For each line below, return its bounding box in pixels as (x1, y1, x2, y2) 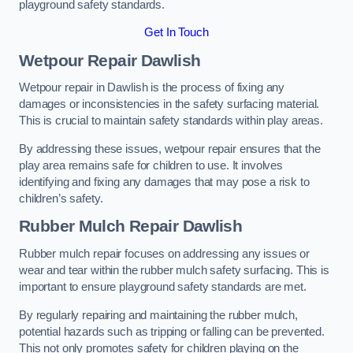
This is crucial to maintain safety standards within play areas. (19, 114, 323, 128)
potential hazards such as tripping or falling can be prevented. (19, 325, 325, 338)
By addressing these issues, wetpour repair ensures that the (19, 142, 321, 155)
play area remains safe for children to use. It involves (19, 158, 284, 172)
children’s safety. (19, 191, 103, 205)
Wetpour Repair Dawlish (19, 50, 201, 69)
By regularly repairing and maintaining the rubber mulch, (19, 308, 298, 321)
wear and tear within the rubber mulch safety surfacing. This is (19, 263, 329, 277)
